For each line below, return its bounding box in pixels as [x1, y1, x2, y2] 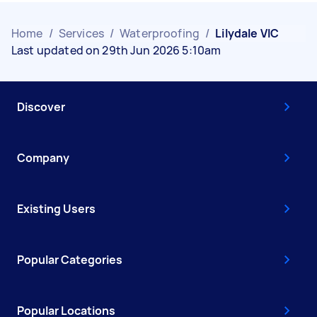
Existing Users [17, 200, 96, 217]
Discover [17, 98, 65, 115]
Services [58, 25, 104, 41]
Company [17, 149, 69, 166]
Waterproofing [120, 25, 200, 41]
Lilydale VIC [215, 25, 279, 41]
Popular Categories [17, 251, 122, 267]
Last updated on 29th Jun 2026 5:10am [11, 42, 221, 58]
